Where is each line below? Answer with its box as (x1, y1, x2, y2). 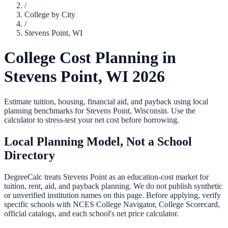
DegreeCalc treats (4, 172, 63, 181)
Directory (4, 148, 55, 162)
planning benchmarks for (4, 106, 86, 115)
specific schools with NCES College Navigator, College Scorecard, (4, 199, 220, 209)
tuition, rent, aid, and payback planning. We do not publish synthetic (4, 181, 222, 190)
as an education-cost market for (107, 172, 209, 181)
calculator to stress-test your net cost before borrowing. (4, 115, 179, 124)
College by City (24, 10, 75, 19)
